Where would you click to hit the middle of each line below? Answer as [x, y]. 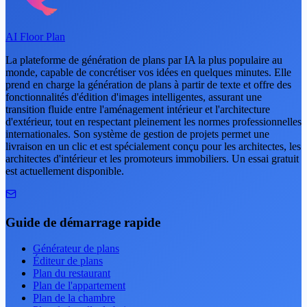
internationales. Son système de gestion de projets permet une [137, 134]
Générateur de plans [76, 249]
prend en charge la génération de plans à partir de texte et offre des [148, 85]
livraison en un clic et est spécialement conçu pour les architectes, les [153, 146]
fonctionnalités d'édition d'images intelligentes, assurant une [134, 97]
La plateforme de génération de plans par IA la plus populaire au [144, 60]
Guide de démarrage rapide [83, 222]
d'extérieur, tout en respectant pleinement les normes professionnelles [153, 122]
